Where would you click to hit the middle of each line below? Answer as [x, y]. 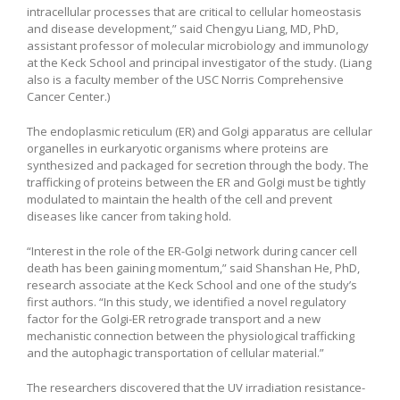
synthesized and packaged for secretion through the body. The [198, 165]
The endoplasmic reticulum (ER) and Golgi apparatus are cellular [200, 131]
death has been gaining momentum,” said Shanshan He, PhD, [193, 267]
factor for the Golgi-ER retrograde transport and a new [174, 318]
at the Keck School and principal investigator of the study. [183, 62]
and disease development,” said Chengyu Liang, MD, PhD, [183, 28]
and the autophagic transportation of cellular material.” [175, 352]
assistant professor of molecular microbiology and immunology [198, 45]
